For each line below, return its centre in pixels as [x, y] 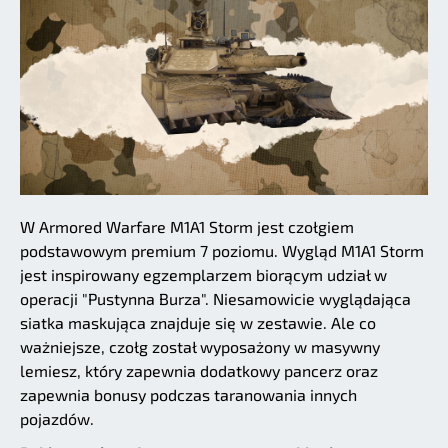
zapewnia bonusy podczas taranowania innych [188, 395]
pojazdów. [57, 419]
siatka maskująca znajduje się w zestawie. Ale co [198, 323]
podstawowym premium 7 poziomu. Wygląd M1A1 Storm [222, 251]
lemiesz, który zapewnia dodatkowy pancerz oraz [199, 371]
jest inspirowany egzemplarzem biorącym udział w [203, 275]
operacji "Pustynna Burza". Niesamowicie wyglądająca [215, 299]
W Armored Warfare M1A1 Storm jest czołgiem [187, 227]
